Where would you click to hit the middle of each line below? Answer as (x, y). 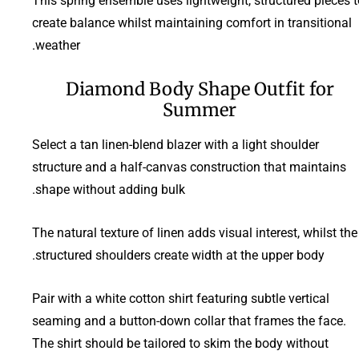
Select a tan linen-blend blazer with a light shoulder (175, 144)
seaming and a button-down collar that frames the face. (189, 321)
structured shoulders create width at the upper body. (180, 255)
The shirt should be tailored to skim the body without (180, 343)
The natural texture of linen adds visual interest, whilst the (195, 232)
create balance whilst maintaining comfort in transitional (192, 22)
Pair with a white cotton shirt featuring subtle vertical (181, 298)
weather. (58, 45)
